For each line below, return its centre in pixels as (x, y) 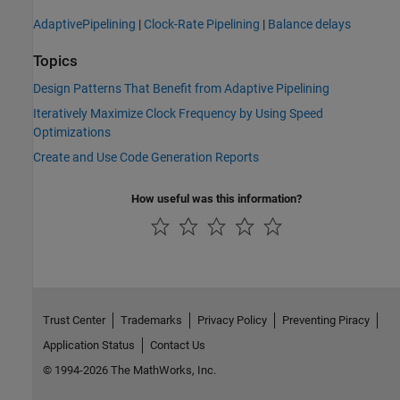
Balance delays (309, 24)
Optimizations (72, 133)
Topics (55, 61)
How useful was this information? (217, 199)
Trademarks (151, 320)
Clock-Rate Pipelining (202, 24)
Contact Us (177, 345)
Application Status (88, 345)
